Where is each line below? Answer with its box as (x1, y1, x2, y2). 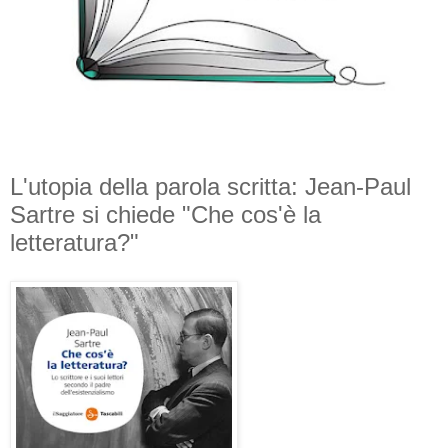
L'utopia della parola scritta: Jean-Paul (10, 173, 411, 201)
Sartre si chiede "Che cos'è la (10, 201, 321, 229)
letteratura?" (10, 229, 139, 257)
